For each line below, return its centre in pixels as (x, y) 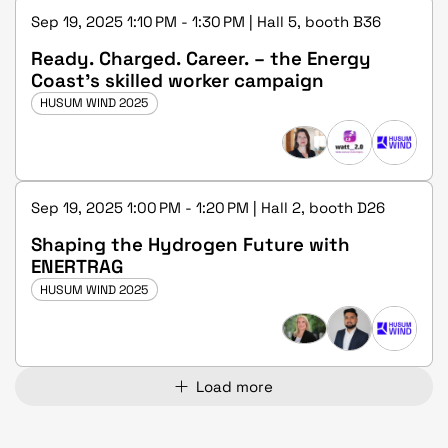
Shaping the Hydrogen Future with (190, 244)
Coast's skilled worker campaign (177, 80)
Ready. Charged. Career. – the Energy (201, 58)
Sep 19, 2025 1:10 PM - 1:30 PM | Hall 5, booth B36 (206, 21)
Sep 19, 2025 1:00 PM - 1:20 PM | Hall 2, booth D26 (208, 207)
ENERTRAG (77, 266)
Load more (234, 386)
